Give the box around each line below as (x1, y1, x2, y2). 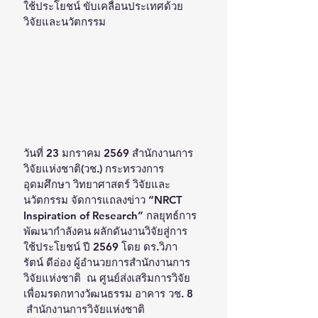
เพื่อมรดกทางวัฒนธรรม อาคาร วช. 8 (23, 286, 196, 300)
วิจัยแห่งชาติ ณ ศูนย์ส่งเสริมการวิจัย (23, 270, 190, 285)
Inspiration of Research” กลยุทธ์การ (23, 208, 197, 222)
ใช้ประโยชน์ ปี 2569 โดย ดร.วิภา (23, 239, 177, 253)
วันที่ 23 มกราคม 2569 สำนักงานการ (23, 146, 193, 160)
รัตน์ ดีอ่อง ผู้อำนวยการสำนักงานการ (23, 255, 190, 269)
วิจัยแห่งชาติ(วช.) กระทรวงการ (23, 161, 164, 175)
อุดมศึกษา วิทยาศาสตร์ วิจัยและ (23, 177, 170, 191)
